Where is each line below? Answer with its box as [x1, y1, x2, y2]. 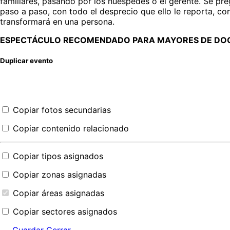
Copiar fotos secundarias [13, 105, 111, 116]
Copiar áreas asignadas [13, 188, 104, 199]
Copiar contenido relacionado [13, 123, 129, 134]
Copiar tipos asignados [13, 151, 103, 162]
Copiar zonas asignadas [13, 169, 106, 180]
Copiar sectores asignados [13, 206, 117, 217]
